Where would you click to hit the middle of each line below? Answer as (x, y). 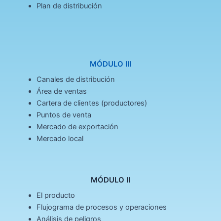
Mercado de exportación (77, 127)
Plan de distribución (69, 6)
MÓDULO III (110, 64)
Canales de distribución (75, 80)
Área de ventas (61, 92)
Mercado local (60, 139)
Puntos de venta (64, 115)
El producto (55, 196)
